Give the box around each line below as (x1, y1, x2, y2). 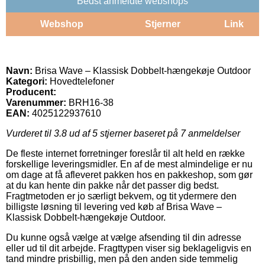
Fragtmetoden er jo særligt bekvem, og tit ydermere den (6, 190, 237, 201)
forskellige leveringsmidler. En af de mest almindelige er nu (6, 159, 253, 169)
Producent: (6, 86, 56, 97)
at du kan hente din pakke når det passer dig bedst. (6, 180, 219, 190)
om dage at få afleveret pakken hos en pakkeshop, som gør (6, 169, 253, 180)
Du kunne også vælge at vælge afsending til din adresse (6, 232, 241, 243)
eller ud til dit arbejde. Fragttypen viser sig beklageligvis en (6, 243, 251, 253)
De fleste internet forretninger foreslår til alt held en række (6, 148, 245, 159)
